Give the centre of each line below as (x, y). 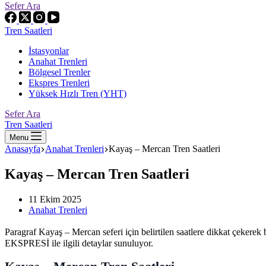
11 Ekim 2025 (55, 199)
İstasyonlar (49, 51)
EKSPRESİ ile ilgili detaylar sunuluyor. (79, 243)
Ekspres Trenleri (59, 83)
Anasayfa (23, 149)
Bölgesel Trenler (59, 72)
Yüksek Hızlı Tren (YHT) (77, 94)
